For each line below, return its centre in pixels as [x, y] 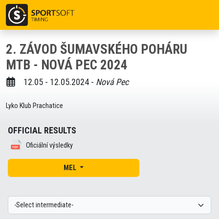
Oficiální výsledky [49, 145]
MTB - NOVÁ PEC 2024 [67, 65]
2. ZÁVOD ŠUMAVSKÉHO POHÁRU [97, 49]
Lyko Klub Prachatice [34, 106]
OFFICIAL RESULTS [42, 131]
